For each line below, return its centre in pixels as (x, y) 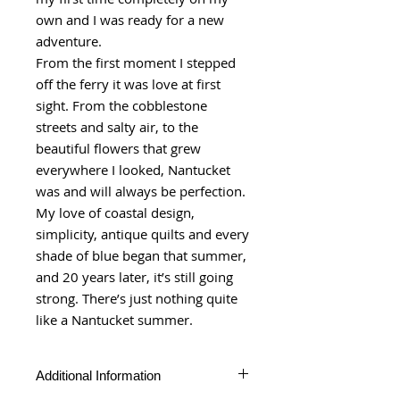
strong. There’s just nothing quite (137, 298)
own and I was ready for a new (130, 19)
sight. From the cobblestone (121, 105)
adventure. (69, 41)
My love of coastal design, (115, 212)
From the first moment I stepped (136, 62)
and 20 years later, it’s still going (134, 276)
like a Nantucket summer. (114, 319)
